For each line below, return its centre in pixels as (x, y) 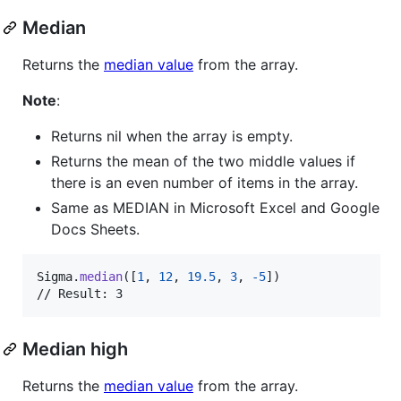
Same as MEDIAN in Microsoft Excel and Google (215, 207)
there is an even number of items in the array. (205, 182)
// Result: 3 (80, 293)
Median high (75, 349)
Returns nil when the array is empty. (172, 136)
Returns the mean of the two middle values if (203, 161)
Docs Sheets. (95, 229)
